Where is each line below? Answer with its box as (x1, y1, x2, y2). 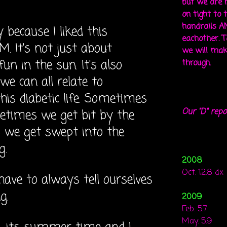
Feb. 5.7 (182, 203, 207, 215)
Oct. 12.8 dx (182, 167, 223, 179)
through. (182, 57, 211, 69)
